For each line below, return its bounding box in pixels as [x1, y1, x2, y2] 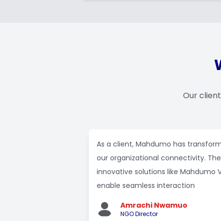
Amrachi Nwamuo [120, 200, 187, 210]
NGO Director [120, 210, 158, 218]
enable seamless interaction [97, 181, 195, 190]
